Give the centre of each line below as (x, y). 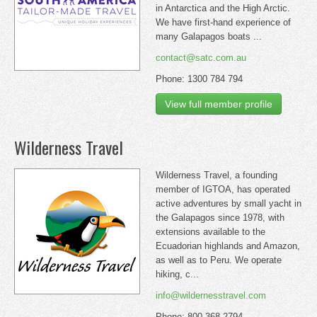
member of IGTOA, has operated (223, 189)
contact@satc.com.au (201, 58)
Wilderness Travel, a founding (217, 175)
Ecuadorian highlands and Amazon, (228, 246)
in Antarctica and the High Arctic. (223, 8)
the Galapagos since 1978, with (220, 218)
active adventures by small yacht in (229, 203)
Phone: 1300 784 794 (199, 79)
